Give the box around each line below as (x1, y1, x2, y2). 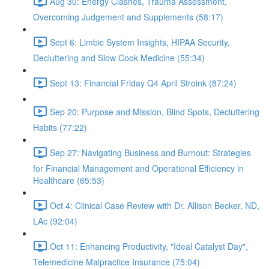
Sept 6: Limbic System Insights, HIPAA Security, (50, 35, 230, 48)
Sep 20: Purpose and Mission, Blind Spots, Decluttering (50, 105, 259, 118)
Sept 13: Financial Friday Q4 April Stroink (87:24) (50, 76, 237, 89)
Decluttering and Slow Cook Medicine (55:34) (33, 52, 205, 64)
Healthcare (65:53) (33, 174, 104, 186)
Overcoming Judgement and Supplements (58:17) (33, 11, 223, 23)
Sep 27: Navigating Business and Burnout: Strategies (50, 146, 251, 159)
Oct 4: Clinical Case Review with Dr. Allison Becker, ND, (50, 199, 259, 211)
